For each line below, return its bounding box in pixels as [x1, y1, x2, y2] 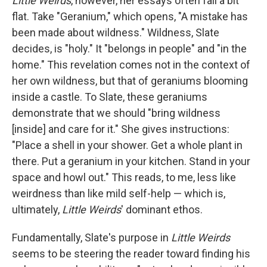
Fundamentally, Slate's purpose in [12, 231, 171, 244]
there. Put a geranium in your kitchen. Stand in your [12, 155, 250, 167]
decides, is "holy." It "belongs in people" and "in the [12, 42, 247, 55]
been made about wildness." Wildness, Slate [12, 26, 219, 39]
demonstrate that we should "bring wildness [12, 107, 221, 119]
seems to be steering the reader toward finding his [12, 247, 250, 260]
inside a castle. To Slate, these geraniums [12, 91, 207, 103]
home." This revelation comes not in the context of [12, 58, 250, 71]
